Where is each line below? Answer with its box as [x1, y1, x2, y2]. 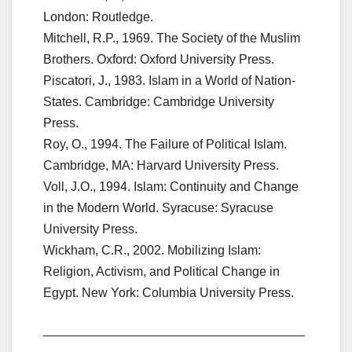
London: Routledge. [43, 10, 153, 24]
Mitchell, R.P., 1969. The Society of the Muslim [43, 31, 300, 46]
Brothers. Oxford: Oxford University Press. [43, 53, 274, 67]
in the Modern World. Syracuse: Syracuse [43, 201, 273, 215]
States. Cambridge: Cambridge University [43, 95, 274, 109]
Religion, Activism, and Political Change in [43, 265, 280, 279]
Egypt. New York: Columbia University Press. [43, 286, 294, 300]
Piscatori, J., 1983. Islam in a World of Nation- [43, 74, 295, 88]
